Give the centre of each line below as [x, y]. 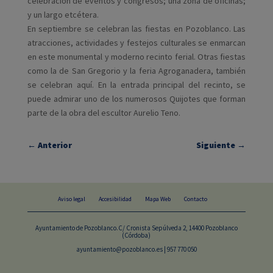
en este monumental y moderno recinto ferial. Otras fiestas [136, 57]
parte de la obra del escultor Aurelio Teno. [105, 113]
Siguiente [216, 145]
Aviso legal [72, 199]
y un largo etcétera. [63, 15]
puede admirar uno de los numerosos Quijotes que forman [136, 99]
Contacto [196, 199]
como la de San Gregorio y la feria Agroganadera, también [136, 71]
